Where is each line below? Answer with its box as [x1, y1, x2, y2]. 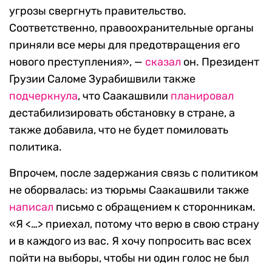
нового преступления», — [9, 55, 145, 69]
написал [9, 200, 53, 214]
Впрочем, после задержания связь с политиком [9, 166, 258, 180]
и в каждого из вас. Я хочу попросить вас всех [9, 234, 251, 248]
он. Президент [181, 55, 259, 69]
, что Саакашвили [78, 89, 171, 103]
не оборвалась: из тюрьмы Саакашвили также [9, 183, 249, 197]
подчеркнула [9, 89, 78, 103]
